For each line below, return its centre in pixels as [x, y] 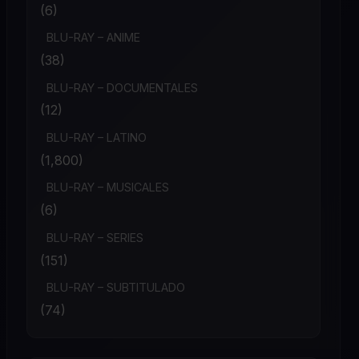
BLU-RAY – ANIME [93, 38]
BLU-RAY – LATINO [97, 137]
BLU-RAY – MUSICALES [108, 188]
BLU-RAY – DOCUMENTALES [122, 87]
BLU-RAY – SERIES [95, 237]
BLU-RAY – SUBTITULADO [116, 288]
